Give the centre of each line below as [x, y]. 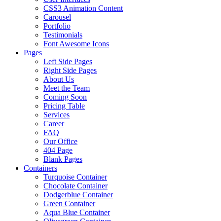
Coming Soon [65, 97]
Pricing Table [64, 106]
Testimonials [63, 35]
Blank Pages [63, 159]
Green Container [69, 203]
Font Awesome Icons [76, 44]
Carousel [57, 17]
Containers [40, 168]
